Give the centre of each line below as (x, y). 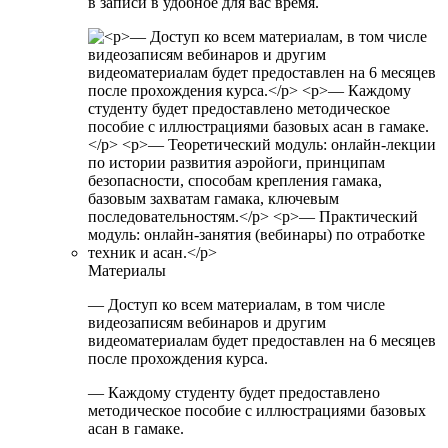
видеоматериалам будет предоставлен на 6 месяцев (262, 341)
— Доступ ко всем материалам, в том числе (236, 305)
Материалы (127, 271)
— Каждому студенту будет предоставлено (234, 393)
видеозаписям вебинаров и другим (207, 323)
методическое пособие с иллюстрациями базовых (257, 411)
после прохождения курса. (178, 359)
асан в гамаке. (136, 429)
